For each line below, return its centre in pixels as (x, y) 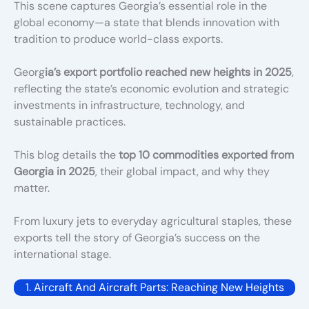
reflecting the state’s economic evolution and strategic (151, 88)
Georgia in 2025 (54, 171)
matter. (32, 188)
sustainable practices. (70, 121)
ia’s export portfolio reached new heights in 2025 (168, 72)
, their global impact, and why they (182, 171)
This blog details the (66, 154)
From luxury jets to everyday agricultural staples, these (153, 221)
